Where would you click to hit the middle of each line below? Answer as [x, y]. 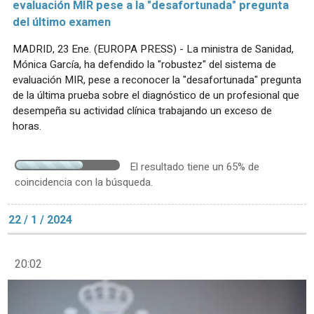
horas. [27, 127]
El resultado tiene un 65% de [194, 167]
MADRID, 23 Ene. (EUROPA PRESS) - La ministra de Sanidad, [153, 49]
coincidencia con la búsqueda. [84, 183]
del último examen [62, 23]
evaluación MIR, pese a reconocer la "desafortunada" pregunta [157, 80]
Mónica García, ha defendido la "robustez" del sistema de [144, 65]
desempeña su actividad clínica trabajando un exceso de [142, 111]
